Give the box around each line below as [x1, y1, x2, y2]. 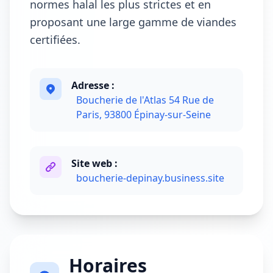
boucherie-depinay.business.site [76, 171, 224, 185]
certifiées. [30, 32, 80, 47]
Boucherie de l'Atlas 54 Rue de [76, 93, 214, 107]
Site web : [71, 157, 118, 170]
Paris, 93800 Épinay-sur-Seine [76, 108, 211, 121]
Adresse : [71, 79, 115, 92]
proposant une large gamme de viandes [30, 15, 236, 29]
